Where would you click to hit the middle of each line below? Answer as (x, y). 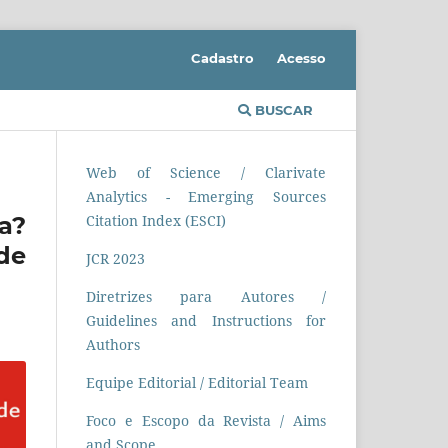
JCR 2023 (115, 258)
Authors (113, 344)
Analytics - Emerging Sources (206, 196)
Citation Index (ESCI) (156, 220)
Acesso (301, 57)
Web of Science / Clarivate (206, 172)
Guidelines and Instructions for (206, 320)
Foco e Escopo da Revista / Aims (206, 420)
